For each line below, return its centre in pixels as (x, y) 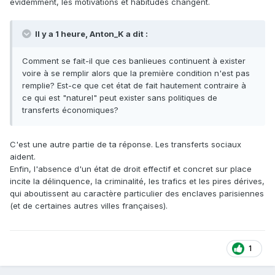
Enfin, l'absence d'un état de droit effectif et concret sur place (131, 169)
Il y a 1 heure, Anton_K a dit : (91, 34)
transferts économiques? (70, 110)
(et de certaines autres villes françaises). (90, 206)
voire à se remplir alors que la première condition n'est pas (136, 73)
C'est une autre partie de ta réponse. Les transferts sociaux (126, 145)
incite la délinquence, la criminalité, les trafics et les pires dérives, (137, 181)
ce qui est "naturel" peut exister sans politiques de (120, 98)
